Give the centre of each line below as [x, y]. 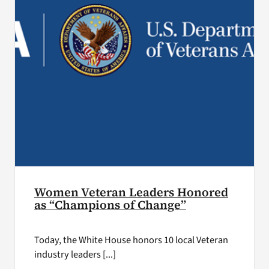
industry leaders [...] [75, 255]
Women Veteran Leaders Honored [131, 193]
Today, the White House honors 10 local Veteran [131, 240]
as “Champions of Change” [110, 205]
